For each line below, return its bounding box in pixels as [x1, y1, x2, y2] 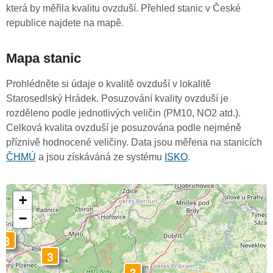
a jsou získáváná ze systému [36, 152, 165, 163]
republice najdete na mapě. [6, 18, 124, 29]
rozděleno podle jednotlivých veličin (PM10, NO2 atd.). [6, 108, 241, 119]
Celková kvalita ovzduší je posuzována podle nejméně [6, 122, 241, 133]
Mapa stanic [6, 51, 81, 66]
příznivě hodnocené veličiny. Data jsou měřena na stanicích [6, 137, 262, 148]
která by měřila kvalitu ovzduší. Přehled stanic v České [6, 3, 241, 14]
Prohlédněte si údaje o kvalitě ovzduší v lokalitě [6, 79, 211, 90]
